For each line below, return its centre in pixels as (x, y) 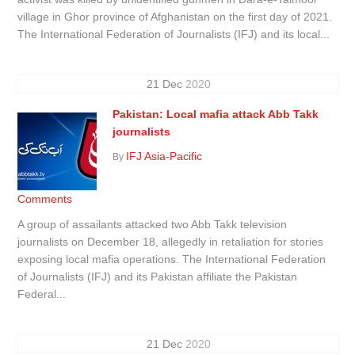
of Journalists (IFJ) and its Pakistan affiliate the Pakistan (158, 276)
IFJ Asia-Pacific (164, 156)
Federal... (42, 294)
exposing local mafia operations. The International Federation (172, 259)
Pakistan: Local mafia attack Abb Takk (216, 114)
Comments (45, 198)
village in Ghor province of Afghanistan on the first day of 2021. (175, 16)
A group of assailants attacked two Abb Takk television (153, 224)
